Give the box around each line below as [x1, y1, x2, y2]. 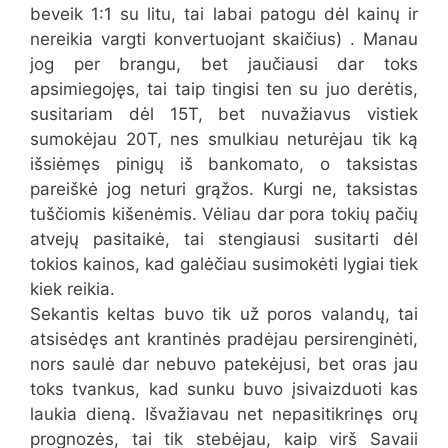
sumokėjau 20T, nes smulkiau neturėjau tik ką [30, 128, 418, 149]
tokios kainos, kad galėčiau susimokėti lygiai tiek [30, 253, 418, 274]
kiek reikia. [30, 278, 115, 299]
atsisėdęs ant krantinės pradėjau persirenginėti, [30, 328, 418, 349]
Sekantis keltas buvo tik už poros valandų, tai [30, 303, 418, 324]
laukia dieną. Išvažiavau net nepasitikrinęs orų [30, 403, 418, 424]
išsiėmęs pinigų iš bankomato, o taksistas [30, 153, 418, 174]
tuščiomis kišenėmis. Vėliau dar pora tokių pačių [30, 203, 418, 224]
